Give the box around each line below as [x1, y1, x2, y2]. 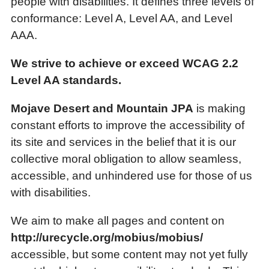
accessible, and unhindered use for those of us [11, 169, 252, 182]
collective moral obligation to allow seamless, [11, 153, 241, 165]
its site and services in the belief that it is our [11, 136, 236, 148]
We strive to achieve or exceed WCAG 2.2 [11, 57, 238, 70]
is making [193, 102, 246, 115]
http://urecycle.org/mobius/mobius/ [11, 231, 203, 244]
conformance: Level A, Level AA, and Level [11, 12, 232, 25]
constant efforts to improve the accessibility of [11, 119, 244, 131]
